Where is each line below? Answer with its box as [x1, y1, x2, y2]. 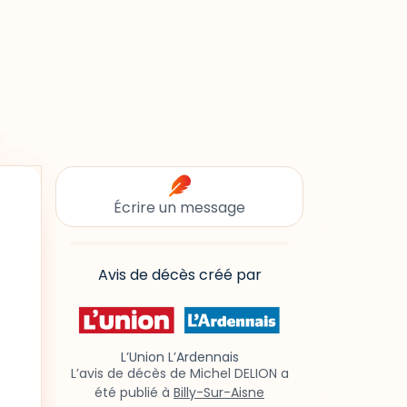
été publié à [94, 383, 174, 402]
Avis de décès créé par [97, 264, 262, 285]
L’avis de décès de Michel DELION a [70, 364, 289, 383]
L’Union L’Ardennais [120, 348, 239, 367]
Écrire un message [114, 197, 245, 218]
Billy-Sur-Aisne [174, 383, 264, 402]
